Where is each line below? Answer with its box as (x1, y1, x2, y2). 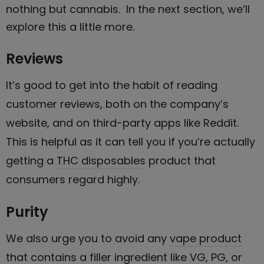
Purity (6, 202, 48, 222)
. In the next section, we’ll (118, 1, 250, 16)
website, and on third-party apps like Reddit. (6, 115, 242, 130)
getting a (6, 153, 57, 168)
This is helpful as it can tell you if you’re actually (6, 134, 255, 149)
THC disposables (57, 153, 146, 168)
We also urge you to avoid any (6, 230, 170, 246)
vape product (170, 230, 242, 246)
